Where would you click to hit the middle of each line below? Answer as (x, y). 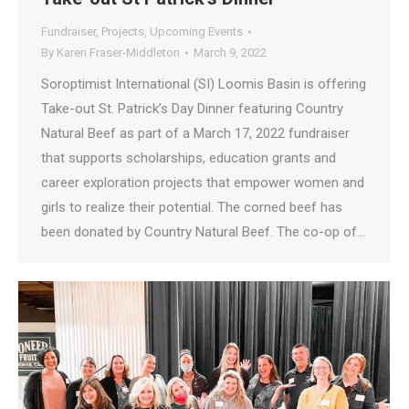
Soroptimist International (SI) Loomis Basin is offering (204, 84)
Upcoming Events (196, 31)
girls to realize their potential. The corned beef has (192, 207)
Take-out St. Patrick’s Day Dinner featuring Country (192, 109)
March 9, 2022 (230, 52)
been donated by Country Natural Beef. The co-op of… (203, 232)
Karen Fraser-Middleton (118, 52)
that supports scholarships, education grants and (189, 158)
